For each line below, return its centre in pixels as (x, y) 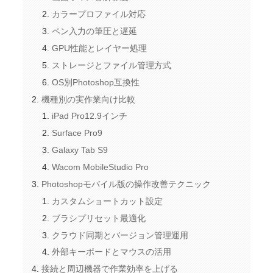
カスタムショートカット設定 (108, 201)
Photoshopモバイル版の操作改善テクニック (126, 184)
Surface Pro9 (77, 133)
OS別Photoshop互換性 (96, 82)
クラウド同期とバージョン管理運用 (120, 235)
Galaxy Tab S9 (80, 150)
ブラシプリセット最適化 (99, 218)
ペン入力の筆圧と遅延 (95, 31)
